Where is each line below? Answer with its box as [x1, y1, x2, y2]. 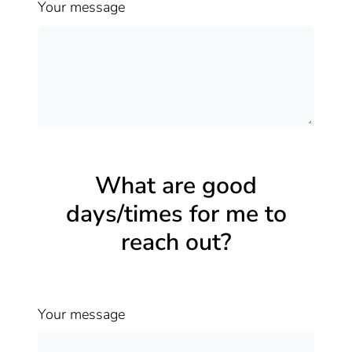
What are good [95, 169, 257, 202]
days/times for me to [65, 197, 287, 230]
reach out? [120, 225, 232, 258]
